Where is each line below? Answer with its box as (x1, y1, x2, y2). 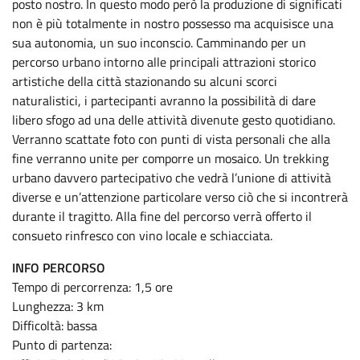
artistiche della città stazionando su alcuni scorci (12, 72, 277, 91)
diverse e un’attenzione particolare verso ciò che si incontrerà (12, 187, 348, 207)
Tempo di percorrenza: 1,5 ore (12, 277, 173, 297)
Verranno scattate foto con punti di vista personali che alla (12, 129, 330, 149)
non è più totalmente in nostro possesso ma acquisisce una (12, 14, 333, 33)
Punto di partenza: (12, 335, 112, 354)
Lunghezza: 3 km (12, 297, 104, 316)
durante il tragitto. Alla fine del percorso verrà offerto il (12, 207, 312, 226)
